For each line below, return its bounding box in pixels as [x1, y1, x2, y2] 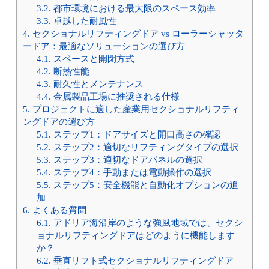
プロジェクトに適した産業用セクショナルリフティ [29, 104, 240, 115]
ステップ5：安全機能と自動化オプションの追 [50, 180, 238, 190]
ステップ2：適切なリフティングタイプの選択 [50, 142, 238, 153]
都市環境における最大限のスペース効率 [50, 3, 216, 14]
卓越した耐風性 [50, 16, 116, 26]
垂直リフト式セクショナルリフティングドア [50, 255, 234, 266]
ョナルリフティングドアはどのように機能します [36, 230, 235, 241]
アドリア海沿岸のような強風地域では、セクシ [50, 217, 243, 228]
